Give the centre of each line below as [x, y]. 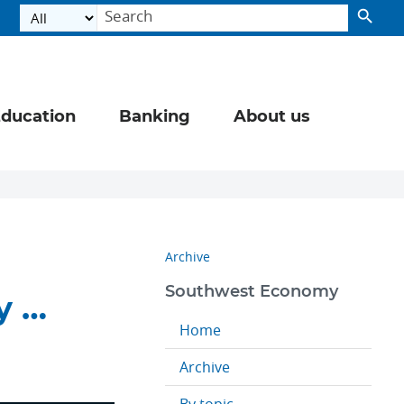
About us [272, 118]
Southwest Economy [251, 293]
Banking [155, 118]
